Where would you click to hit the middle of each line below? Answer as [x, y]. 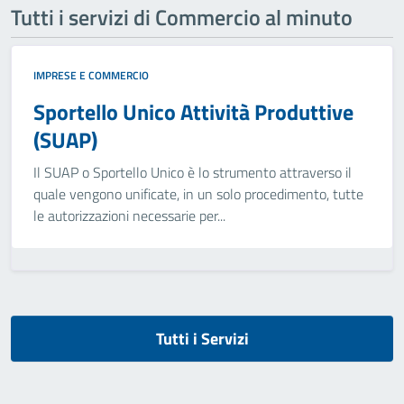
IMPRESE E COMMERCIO [91, 75]
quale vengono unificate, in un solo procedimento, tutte [198, 194]
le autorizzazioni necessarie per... [129, 216]
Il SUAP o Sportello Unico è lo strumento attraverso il [193, 172]
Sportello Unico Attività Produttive [193, 112]
